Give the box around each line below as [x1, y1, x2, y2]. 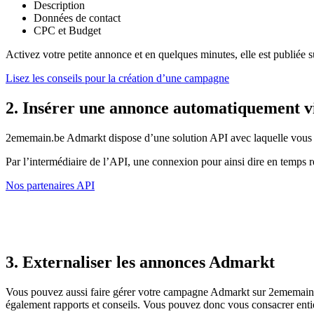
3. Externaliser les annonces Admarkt [6, 253, 275, 272]
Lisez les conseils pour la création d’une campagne [6, 71, 229, 84]
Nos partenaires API [6, 179, 95, 191]
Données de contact [34, 11, 121, 24]
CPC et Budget [34, 24, 101, 36]
